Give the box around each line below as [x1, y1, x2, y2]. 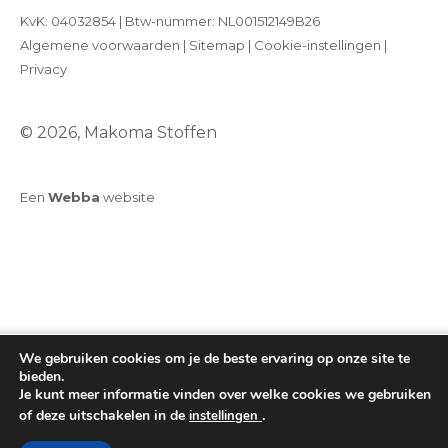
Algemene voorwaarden [20, 36, 180, 53]
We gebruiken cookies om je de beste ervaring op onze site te [19, 349, 410, 368]
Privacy [20, 60, 67, 77]
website [100, 188, 155, 205]
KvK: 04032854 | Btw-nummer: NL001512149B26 [20, 12, 320, 29]
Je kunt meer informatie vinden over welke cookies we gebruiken [19, 385, 431, 404]
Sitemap [189, 36, 245, 53]
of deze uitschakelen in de [19, 406, 189, 425]
